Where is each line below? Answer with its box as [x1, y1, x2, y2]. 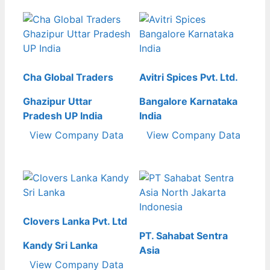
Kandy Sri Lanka [23, 239, 98, 252]
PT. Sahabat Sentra [139, 230, 228, 242]
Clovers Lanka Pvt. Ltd [23, 215, 127, 228]
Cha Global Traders [23, 71, 113, 83]
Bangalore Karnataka [139, 95, 238, 107]
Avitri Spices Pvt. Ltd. [139, 71, 239, 83]
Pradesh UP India [23, 109, 102, 122]
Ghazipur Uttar [23, 95, 92, 107]
